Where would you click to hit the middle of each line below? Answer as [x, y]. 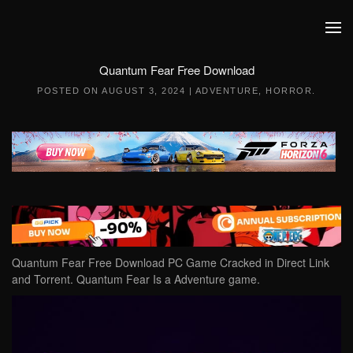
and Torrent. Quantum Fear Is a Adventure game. [136, 279]
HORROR [289, 91]
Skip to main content [86, 43]
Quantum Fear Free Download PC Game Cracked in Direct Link [171, 262]
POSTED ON [70, 91]
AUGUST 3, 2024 [144, 91]
